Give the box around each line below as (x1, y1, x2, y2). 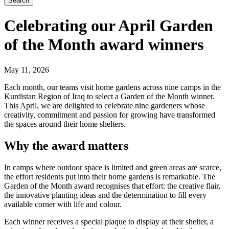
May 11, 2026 (4, 65, 49, 74)
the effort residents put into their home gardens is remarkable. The (4, 172, 215, 181)
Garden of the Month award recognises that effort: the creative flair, (4, 181, 220, 190)
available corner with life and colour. (4, 199, 122, 209)
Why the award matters (4, 139, 128, 152)
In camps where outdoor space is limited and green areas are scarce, (4, 163, 221, 172)
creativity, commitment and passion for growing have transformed (4, 110, 215, 119)
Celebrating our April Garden (4, 16, 213, 35)
